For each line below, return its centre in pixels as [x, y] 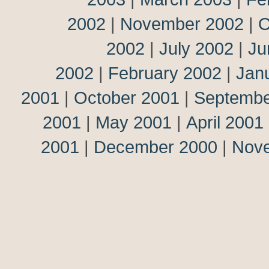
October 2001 [127, 98]
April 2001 [225, 122]
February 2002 [165, 73]
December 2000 [156, 147]
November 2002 [182, 24]
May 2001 [134, 122]
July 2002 [196, 48]
